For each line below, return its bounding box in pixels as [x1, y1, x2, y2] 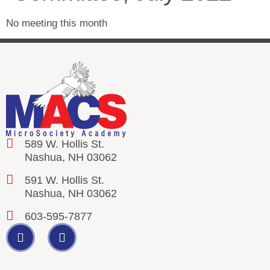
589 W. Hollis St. [25, 138, 105, 151]
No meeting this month [6, 17, 107, 30]
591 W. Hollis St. [25, 174, 105, 187]
